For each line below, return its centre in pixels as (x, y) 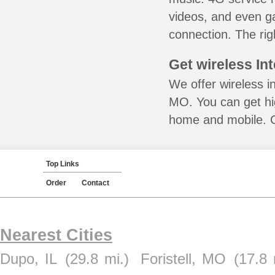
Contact (95, 183)
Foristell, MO (183, 259)
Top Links (63, 164)
